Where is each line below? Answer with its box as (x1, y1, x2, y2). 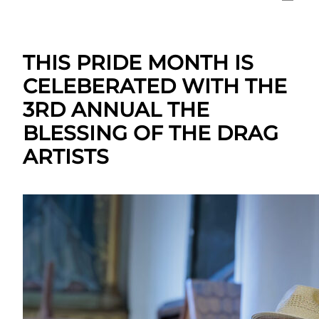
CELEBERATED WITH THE (23, 74, 287, 99)
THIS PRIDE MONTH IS (23, 51, 253, 75)
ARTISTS (23, 145, 109, 169)
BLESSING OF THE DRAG (23, 121, 278, 146)
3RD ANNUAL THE (23, 98, 209, 122)
